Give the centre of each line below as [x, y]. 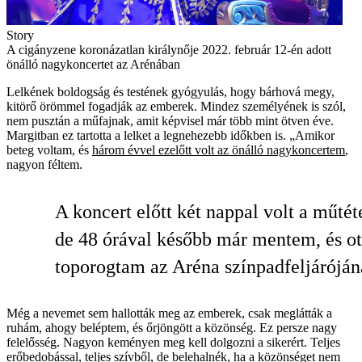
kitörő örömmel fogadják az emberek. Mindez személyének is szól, [176, 107]
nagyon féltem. [44, 165]
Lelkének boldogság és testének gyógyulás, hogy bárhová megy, [170, 92]
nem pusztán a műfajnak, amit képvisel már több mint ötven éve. [170, 121]
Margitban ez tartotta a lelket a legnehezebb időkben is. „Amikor [170, 136]
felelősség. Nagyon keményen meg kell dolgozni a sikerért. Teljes [173, 343]
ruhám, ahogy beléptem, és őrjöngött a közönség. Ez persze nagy [172, 328]
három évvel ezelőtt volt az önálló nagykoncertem [219, 150]
